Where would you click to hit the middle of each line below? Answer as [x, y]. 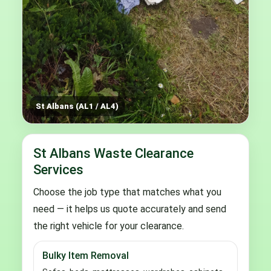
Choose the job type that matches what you [127, 192]
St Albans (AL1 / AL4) [77, 106]
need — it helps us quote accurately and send [130, 209]
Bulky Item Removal [86, 255]
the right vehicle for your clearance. [109, 226]
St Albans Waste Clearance [113, 153]
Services [58, 169]
